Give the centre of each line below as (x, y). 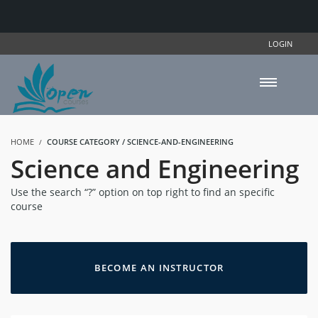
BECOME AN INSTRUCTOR (159, 267)
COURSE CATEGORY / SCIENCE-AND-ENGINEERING (140, 141)
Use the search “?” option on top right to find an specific (143, 192)
